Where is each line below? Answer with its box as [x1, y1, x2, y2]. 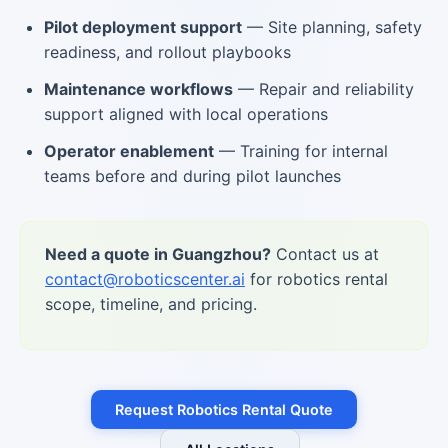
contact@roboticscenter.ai [45, 269, 245, 289]
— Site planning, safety [242, 17, 422, 37]
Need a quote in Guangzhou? [45, 244, 271, 264]
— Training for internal [214, 141, 388, 161]
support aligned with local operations [44, 104, 328, 124]
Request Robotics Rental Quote [115, 401, 333, 418]
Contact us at [271, 244, 379, 264]
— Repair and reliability [233, 79, 414, 99]
